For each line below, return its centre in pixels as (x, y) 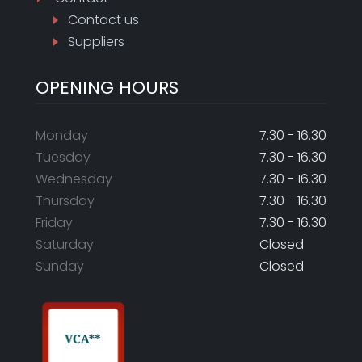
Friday (54, 223)
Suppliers (96, 42)
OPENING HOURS (107, 88)
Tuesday (63, 157)
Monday (62, 135)
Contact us (103, 20)
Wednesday (74, 179)
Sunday (60, 266)
